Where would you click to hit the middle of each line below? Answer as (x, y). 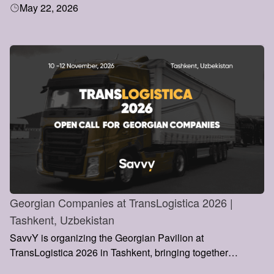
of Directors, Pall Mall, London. (76, 10)
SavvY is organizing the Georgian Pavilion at (107, 238)
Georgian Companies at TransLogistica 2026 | (121, 203)
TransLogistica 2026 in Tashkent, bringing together (119, 253)
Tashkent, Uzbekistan (62, 220)
